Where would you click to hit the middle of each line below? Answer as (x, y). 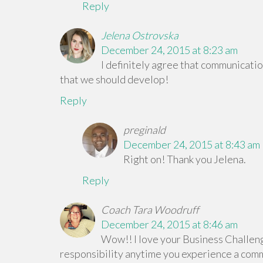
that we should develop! (114, 79)
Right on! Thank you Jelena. (184, 159)
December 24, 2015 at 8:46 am (169, 224)
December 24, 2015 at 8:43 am (191, 144)
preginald (144, 130)
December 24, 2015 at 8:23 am (169, 50)
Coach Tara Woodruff (150, 210)
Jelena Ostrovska (140, 35)
